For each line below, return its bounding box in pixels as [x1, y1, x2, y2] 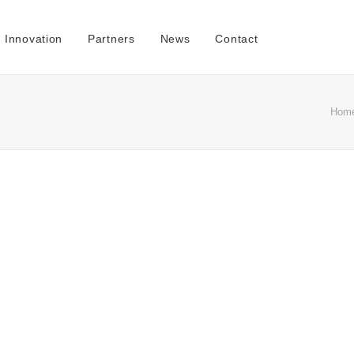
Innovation [5, 32, 63, 45]
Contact [215, 32, 258, 45]
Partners [88, 32, 135, 45]
